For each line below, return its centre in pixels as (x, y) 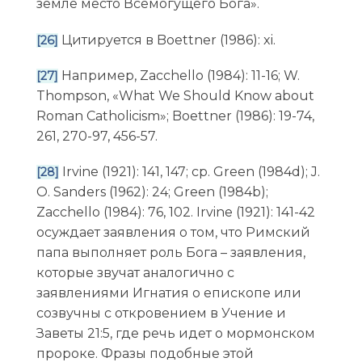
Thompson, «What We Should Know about (175, 95)
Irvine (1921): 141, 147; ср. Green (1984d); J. (189, 171)
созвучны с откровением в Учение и (161, 313)
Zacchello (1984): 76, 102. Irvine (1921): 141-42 (175, 212)
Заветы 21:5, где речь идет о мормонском (175, 333)
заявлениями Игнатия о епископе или (168, 293)
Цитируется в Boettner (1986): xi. (166, 40)
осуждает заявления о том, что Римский (173, 232)
